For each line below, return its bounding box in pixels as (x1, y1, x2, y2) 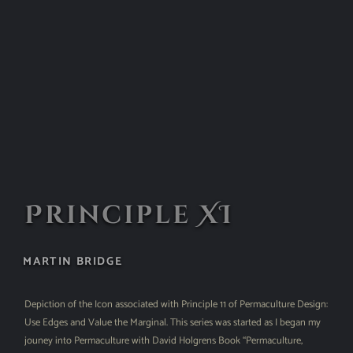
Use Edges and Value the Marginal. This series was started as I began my (24, 314, 321, 331)
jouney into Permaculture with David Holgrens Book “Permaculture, (24, 332, 303, 349)
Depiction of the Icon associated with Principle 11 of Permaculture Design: (24, 295, 329, 313)
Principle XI (24, 198, 235, 232)
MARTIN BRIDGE (23, 251, 123, 271)
